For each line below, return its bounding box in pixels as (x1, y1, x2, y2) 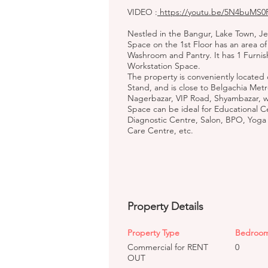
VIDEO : (127, 7, 157, 17)
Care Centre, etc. (127, 125, 193, 136)
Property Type (127, 227, 179, 238)
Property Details (127, 200, 203, 213)
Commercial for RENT (127, 242, 208, 252)
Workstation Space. (127, 60, 200, 71)
